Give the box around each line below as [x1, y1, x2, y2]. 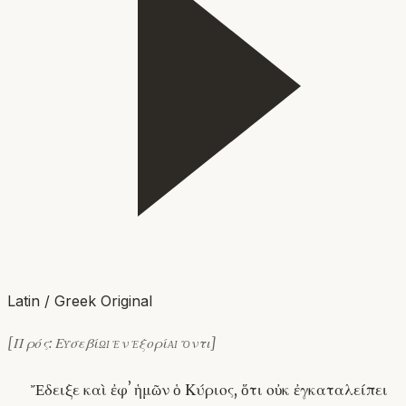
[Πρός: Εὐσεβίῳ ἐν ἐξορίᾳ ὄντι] [7, 334, 217, 353]
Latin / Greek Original [7, 291, 152, 310]
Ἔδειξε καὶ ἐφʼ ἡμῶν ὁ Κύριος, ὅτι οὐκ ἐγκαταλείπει [30, 379, 388, 400]
